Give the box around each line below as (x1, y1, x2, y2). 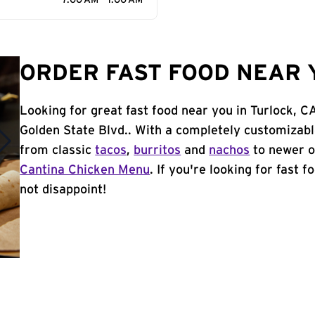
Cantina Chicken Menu (20, 164, 150, 176)
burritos (134, 144, 181, 157)
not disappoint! (20, 184, 107, 196)
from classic (20, 144, 96, 157)
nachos (209, 144, 250, 157)
